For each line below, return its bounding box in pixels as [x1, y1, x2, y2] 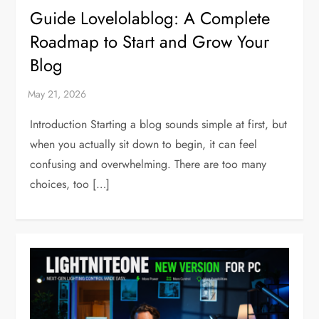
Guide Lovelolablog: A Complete [30, 5, 271, 31]
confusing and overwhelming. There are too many [30, 155, 267, 172]
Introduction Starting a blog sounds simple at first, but [30, 115, 288, 132]
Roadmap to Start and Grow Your [30, 28, 270, 54]
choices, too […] [30, 175, 110, 192]
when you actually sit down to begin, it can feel [30, 135, 258, 152]
